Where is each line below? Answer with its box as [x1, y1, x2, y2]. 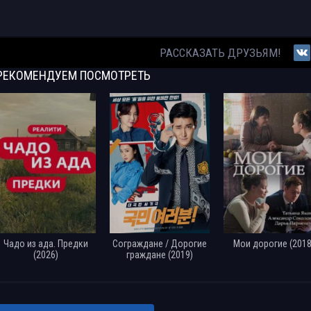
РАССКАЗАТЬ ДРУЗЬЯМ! [159, 46, 281, 60]
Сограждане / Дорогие [112, 237, 207, 249]
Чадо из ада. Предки [3, 237, 88, 249]
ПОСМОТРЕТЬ [77, 68, 151, 83]
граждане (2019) [126, 249, 193, 260]
